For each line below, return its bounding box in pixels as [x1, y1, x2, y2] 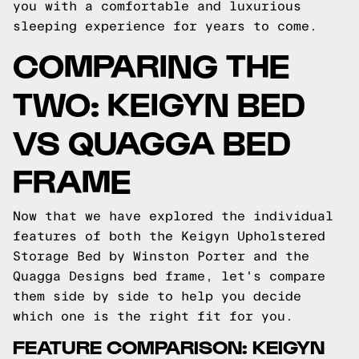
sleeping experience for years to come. [13, 19, 317, 33]
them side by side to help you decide [13, 289, 301, 303]
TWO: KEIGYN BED [13, 83, 305, 122]
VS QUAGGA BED [13, 121, 291, 160]
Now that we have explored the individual [13, 209, 333, 223]
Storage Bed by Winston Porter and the [13, 249, 309, 263]
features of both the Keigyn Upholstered [13, 229, 325, 243]
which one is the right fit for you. [13, 309, 293, 323]
